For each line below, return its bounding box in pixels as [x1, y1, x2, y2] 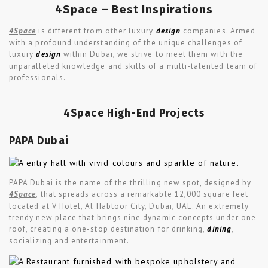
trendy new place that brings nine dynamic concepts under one [9, 212, 257, 223]
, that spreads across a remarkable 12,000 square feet [36, 189, 248, 200]
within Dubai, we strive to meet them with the [60, 48, 243, 59]
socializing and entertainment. [9, 236, 129, 246]
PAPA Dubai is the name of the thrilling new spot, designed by [9, 178, 252, 188]
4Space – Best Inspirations [55, 2, 213, 16]
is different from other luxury [36, 25, 156, 36]
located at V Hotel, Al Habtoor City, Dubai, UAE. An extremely [9, 201, 249, 212]
